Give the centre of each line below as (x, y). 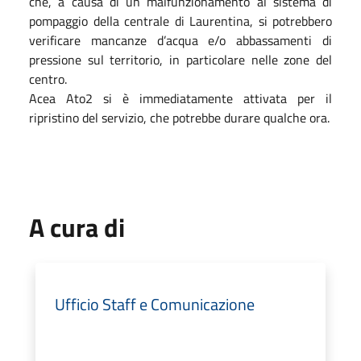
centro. (48, 79)
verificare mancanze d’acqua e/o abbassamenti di (180, 40)
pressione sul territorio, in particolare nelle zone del (180, 59)
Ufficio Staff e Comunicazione (155, 304)
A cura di (77, 227)
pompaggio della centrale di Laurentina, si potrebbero (180, 21)
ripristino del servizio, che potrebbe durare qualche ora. (179, 117)
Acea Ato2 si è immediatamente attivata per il (180, 98)
